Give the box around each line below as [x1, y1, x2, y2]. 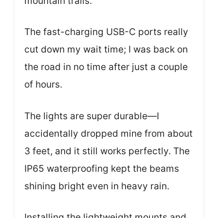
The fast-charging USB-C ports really [24, 26, 188, 37]
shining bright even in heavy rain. [24, 180, 169, 192]
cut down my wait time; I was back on [24, 44, 188, 55]
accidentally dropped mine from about [24, 127, 193, 139]
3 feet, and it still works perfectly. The [24, 145, 190, 157]
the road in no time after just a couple [24, 61, 188, 73]
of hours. [24, 79, 62, 90]
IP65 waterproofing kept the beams [24, 163, 179, 174]
